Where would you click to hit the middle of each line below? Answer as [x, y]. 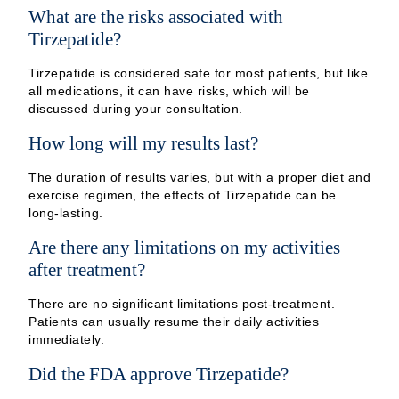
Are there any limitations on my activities [184, 247]
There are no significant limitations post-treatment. [182, 303]
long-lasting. [66, 212]
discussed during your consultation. [136, 108]
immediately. [66, 339]
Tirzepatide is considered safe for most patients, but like [198, 73]
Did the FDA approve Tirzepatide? [159, 373]
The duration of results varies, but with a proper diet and [199, 177]
